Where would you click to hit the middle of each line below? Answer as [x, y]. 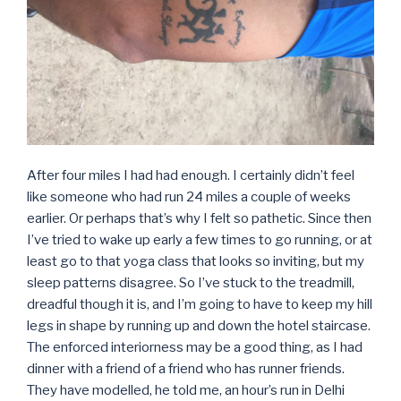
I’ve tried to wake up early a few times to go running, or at [200, 240]
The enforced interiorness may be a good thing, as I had [195, 348]
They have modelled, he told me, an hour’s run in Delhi [186, 391]
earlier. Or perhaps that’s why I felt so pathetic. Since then [199, 219]
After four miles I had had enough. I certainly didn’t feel [191, 176]
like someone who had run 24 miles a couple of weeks [189, 197]
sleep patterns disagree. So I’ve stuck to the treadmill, [191, 283]
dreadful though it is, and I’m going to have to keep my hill [200, 305]
